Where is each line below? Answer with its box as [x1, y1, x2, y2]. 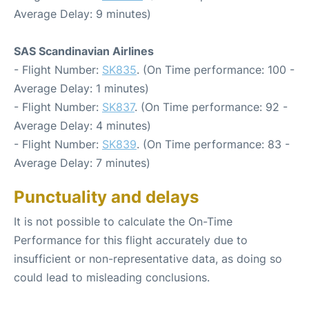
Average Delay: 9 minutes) [14, 6, 151, 21]
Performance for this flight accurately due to [14, 232, 248, 247]
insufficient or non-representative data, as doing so [14, 251, 282, 266]
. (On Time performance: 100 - [137, 62, 295, 77]
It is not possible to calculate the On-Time [14, 214, 232, 228]
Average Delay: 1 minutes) [14, 81, 149, 95]
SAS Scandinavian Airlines [14, 43, 154, 58]
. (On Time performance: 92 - [134, 99, 288, 114]
